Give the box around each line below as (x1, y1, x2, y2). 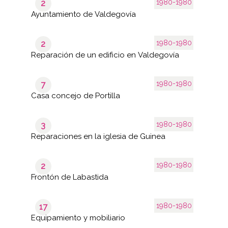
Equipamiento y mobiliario (31, 213, 125, 222)
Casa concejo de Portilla (31, 91, 120, 100)
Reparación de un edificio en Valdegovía (31, 50, 179, 60)
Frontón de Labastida (31, 172, 108, 182)
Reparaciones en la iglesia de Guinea (31, 131, 165, 141)
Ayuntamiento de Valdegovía (31, 9, 136, 19)
